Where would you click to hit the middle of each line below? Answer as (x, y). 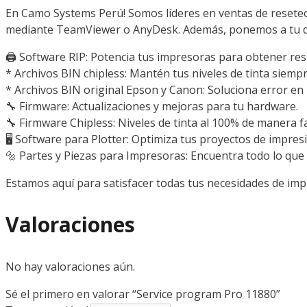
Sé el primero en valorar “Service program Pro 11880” (143, 294)
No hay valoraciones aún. (70, 267)
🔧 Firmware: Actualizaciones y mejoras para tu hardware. (152, 107)
